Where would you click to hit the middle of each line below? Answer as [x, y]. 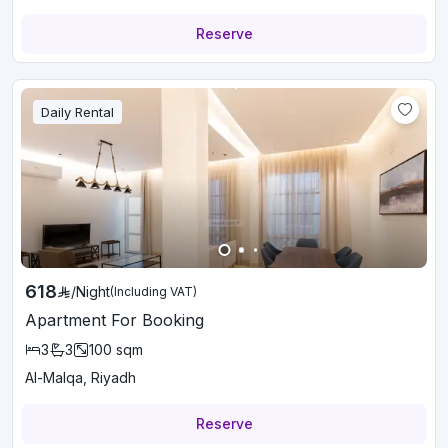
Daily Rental [77, 112]
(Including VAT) [153, 291]
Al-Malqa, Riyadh [80, 377]
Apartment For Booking [114, 320]
